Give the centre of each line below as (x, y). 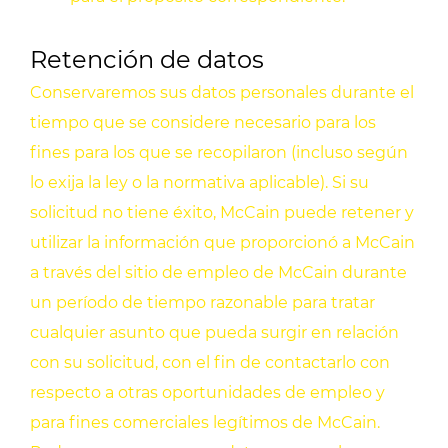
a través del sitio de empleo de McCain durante (218, 273)
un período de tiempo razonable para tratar (202, 303)
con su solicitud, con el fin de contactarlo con (210, 363)
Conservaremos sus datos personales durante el (222, 93)
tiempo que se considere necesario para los (203, 123)
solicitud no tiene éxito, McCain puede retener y (222, 213)
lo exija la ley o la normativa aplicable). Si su (199, 183)
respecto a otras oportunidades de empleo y (207, 393)
